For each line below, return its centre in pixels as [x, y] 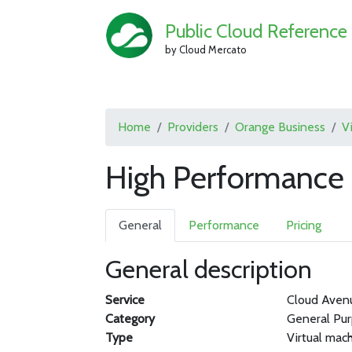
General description [209, 269]
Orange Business [280, 127]
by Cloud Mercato [205, 49]
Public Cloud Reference [256, 31]
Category [130, 319]
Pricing [304, 225]
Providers [193, 127]
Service [125, 300]
